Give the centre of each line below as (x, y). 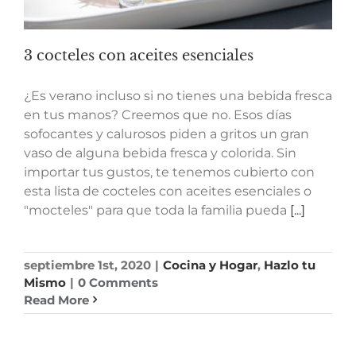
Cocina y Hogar (210, 265)
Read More (56, 300)
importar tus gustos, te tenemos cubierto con (169, 172)
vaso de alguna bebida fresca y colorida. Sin (160, 153)
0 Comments (118, 282)
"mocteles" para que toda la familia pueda (157, 210)
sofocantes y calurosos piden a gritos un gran (166, 133)
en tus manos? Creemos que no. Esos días (158, 114)
